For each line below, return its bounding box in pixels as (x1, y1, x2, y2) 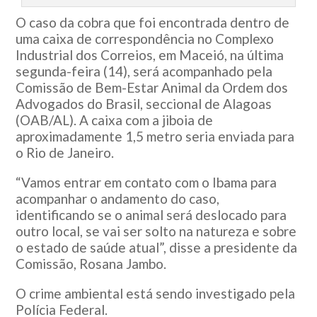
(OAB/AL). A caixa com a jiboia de (16, 112, 214, 129)
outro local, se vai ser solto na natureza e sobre (16, 223, 297, 240)
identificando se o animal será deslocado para (16, 207, 287, 224)
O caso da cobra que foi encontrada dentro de (16, 14, 290, 31)
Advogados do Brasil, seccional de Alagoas (16, 96, 272, 113)
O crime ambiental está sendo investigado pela (16, 285, 296, 302)
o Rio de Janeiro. (16, 144, 115, 161)
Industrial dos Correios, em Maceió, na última (16, 47, 284, 64)
